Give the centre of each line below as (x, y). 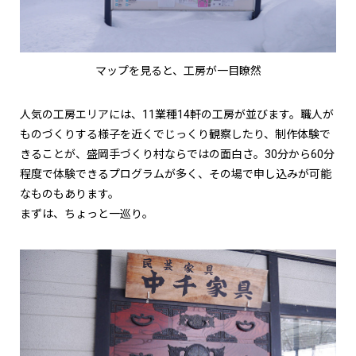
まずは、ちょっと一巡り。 (87, 214)
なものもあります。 (70, 194)
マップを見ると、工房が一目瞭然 (178, 71)
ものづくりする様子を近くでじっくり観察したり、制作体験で (175, 135)
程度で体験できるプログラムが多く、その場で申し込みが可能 (176, 174)
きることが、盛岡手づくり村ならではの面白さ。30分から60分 (177, 155)
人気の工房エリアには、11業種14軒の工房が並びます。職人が (177, 115)
